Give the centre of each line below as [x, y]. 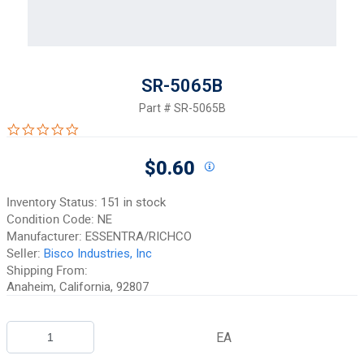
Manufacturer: [44, 236]
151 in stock [133, 202]
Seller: [24, 253]
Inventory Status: [52, 201]
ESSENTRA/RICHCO [139, 236]
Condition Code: [50, 219]
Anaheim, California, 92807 [78, 287]
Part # [156, 108]
